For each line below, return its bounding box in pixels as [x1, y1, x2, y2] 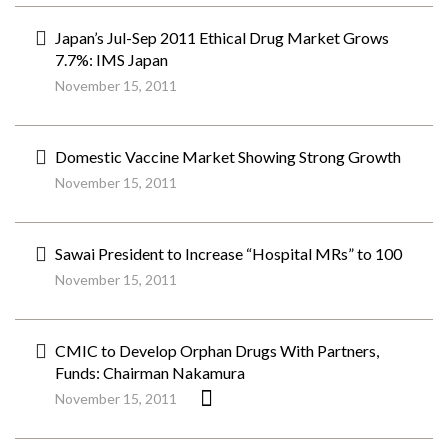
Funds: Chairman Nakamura [55, 363, 245, 382]
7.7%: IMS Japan [55, 50, 168, 69]
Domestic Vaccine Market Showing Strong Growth [55, 147, 401, 166]
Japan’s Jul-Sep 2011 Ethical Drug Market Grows [55, 28, 389, 47]
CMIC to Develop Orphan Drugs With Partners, [55, 341, 379, 360]
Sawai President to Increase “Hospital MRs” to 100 [55, 244, 402, 263]
